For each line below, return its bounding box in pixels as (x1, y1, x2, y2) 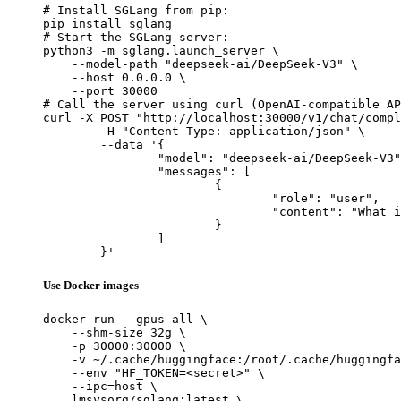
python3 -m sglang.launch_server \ (43, 43, 279, 57)
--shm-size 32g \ (43, 326, 186, 340)
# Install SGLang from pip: (43, 3, 229, 17)
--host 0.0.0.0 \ (43, 70, 186, 84)
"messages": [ (43, 164, 158, 178)
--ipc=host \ (43, 380, 158, 394)
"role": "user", (43, 191, 272, 205)
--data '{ (43, 137, 100, 151)
